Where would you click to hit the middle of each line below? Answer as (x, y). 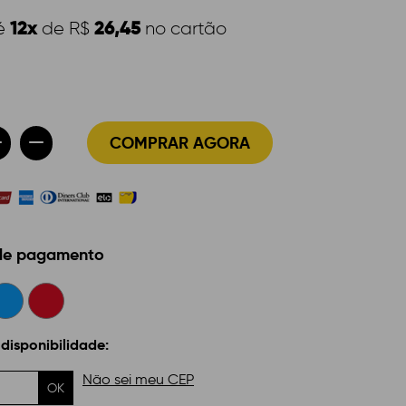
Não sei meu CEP (138, 379)
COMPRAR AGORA (180, 143)
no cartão (184, 28)
